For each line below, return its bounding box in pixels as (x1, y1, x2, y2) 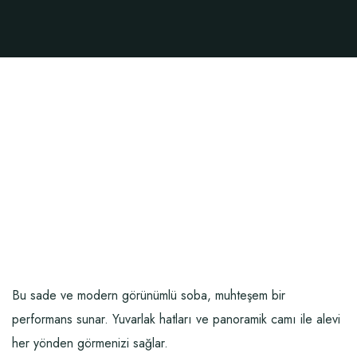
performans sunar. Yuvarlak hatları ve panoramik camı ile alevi (12, 310, 340, 328)
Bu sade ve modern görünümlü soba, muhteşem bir (12, 286, 285, 304)
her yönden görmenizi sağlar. (12, 334, 168, 352)
